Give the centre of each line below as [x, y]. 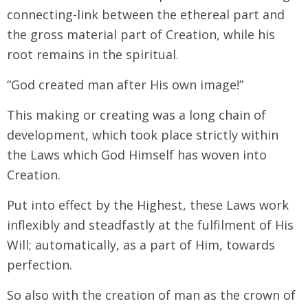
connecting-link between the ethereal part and [146, 14]
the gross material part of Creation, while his [141, 34]
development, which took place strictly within [143, 134]
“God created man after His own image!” [125, 84]
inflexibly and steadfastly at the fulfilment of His [150, 224]
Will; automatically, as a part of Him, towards [141, 244]
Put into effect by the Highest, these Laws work [148, 205]
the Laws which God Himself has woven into [137, 154]
